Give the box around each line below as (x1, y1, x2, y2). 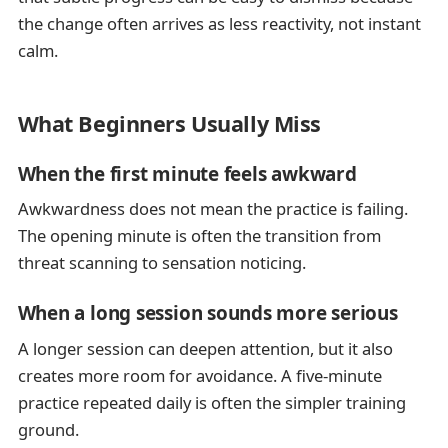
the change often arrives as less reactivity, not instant (17, 11, 421, 35)
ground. (17, 417, 79, 441)
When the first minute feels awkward (17, 160, 357, 187)
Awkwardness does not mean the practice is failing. (17, 196, 408, 220)
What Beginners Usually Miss (17, 109, 321, 139)
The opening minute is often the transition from (17, 223, 381, 247)
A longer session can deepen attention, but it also (17, 336, 393, 360)
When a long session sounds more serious (17, 300, 398, 327)
